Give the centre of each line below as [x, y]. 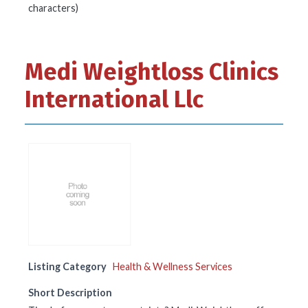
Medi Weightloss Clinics [152, 72]
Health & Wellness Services [173, 266]
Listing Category [67, 266]
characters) [53, 8]
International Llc [114, 99]
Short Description [70, 293]
